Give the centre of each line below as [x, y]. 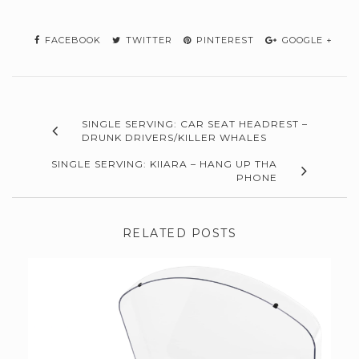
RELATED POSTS [179, 234]
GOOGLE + [306, 40]
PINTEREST [224, 40]
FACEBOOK [71, 40]
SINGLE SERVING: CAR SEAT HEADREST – [195, 124]
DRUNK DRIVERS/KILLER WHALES [174, 138]
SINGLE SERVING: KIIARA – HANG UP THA [164, 164]
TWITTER [147, 40]
